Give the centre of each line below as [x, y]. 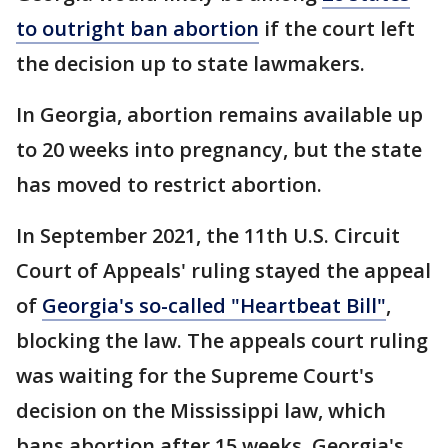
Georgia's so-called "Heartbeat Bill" [214, 305]
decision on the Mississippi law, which [201, 410]
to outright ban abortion [137, 28]
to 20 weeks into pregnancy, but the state [219, 149]
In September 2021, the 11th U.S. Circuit [208, 235]
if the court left [337, 28]
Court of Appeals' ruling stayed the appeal [223, 270]
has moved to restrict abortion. [171, 184]
